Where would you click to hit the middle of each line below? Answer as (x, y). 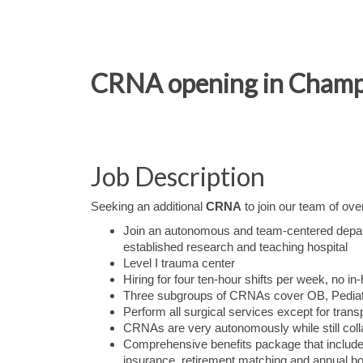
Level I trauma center (179, 263)
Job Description (178, 176)
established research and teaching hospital (235, 247)
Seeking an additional (148, 207)
